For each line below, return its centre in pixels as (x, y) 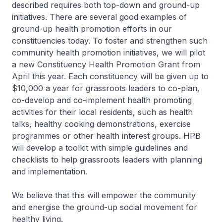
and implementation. (50, 171)
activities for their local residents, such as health (102, 112)
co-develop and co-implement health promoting (102, 100)
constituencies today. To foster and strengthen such (110, 41)
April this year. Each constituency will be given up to (110, 76)
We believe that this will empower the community (104, 195)
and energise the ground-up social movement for (105, 207)
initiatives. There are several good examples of (99, 17)
